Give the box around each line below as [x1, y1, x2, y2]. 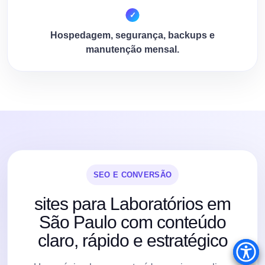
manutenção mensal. [86, 44, 179, 54]
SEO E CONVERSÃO [93, 170, 172, 179]
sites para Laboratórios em [34, 193, 231, 214]
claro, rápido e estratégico [37, 230, 228, 250]
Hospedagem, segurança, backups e [50, 30, 215, 40]
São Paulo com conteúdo [39, 212, 226, 232]
